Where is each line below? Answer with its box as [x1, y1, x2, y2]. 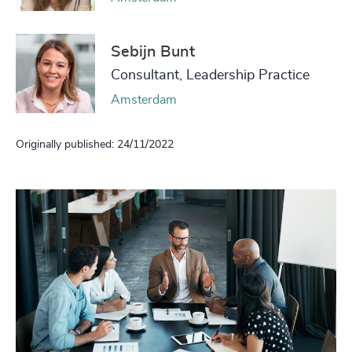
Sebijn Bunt [111, 43, 195, 60]
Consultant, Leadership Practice [111, 68, 310, 82]
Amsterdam [111, 93, 177, 106]
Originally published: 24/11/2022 [16, 139, 174, 151]
